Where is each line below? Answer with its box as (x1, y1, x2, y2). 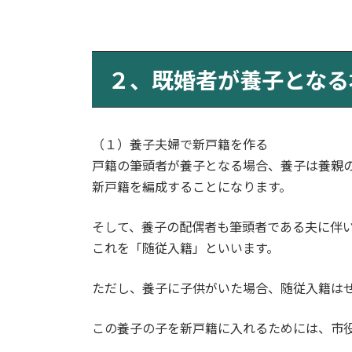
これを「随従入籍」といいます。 (92, 240, 279, 256)
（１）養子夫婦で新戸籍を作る (92, 137, 268, 152)
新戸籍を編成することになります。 (92, 179, 291, 195)
